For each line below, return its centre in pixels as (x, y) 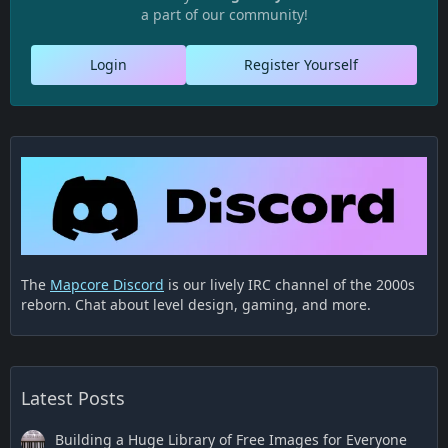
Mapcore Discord (107, 284)
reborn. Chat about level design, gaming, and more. (196, 304)
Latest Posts (73, 397)
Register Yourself (301, 64)
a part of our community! (224, 14)
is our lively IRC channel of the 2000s (289, 284)
